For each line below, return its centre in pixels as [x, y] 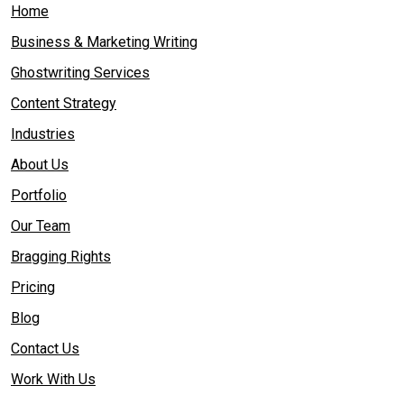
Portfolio [39, 196]
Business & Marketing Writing [104, 42]
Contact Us [45, 349]
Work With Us [53, 380]
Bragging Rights [61, 257]
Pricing [33, 288]
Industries [43, 134]
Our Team [41, 226]
